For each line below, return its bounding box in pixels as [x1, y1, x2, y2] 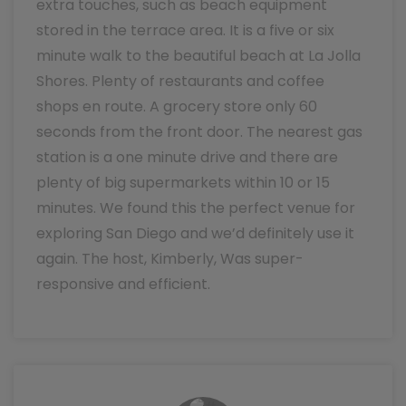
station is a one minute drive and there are [36, 147, 338, 168]
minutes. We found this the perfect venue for [36, 198, 355, 218]
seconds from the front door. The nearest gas [36, 121, 362, 142]
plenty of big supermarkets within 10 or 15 [36, 172, 330, 193]
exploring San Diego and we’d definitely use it [36, 223, 354, 244]
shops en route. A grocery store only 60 [36, 96, 317, 117]
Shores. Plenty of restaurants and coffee [36, 71, 324, 92]
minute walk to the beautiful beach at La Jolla [36, 45, 361, 66]
